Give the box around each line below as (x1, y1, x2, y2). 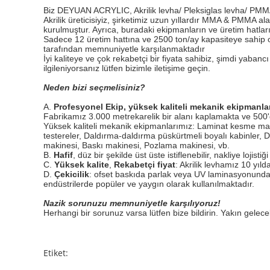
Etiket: (43, 247, 68, 259)
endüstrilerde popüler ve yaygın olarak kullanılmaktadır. (43, 179, 254, 189)
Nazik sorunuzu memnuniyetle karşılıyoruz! (43, 198, 223, 208)
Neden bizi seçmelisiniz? (43, 83, 145, 92)
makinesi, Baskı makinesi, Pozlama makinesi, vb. (43, 140, 230, 150)
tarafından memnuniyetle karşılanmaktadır (43, 44, 205, 54)
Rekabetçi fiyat (114, 160, 175, 169)
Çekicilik (54, 169, 89, 179)
